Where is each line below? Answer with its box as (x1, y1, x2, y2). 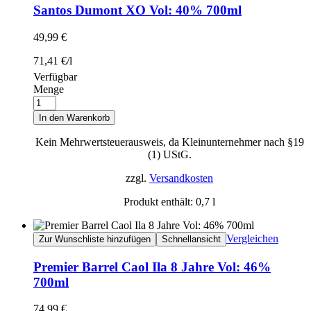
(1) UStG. (147, 148, 192, 160)
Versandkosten (149, 171, 213, 184)
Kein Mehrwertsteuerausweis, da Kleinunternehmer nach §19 (35, 135, 304, 148)
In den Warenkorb (39, 112, 110, 123)
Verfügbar (33, 70, 77, 83)
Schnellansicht (162, 233, 221, 244)
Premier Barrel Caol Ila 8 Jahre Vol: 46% (33, 259, 271, 274)
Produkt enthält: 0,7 (124, 195, 212, 208)
